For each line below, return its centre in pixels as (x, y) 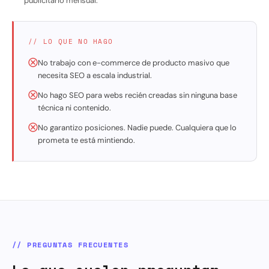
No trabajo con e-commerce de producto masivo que (134, 62)
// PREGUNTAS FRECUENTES (71, 244)
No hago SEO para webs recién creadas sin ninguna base (138, 95)
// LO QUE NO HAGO (71, 41)
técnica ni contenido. (74, 107)
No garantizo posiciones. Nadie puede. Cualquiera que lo (137, 127)
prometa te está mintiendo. (86, 140)
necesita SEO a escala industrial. (95, 75)
